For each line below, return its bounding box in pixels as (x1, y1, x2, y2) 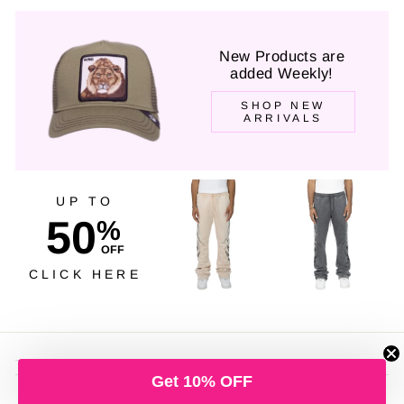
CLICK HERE (28, 267, 142, 282)
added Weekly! (230, 65, 334, 83)
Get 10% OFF (151, 372, 252, 390)
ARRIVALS (243, 112, 324, 125)
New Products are (219, 48, 344, 66)
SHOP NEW (241, 99, 326, 113)
